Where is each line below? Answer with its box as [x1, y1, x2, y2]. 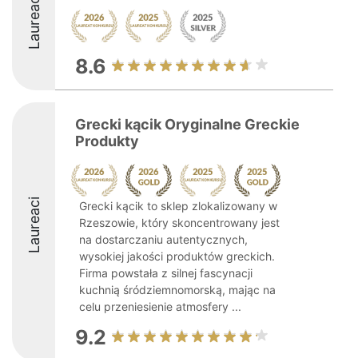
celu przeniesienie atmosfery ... [79, 300, 241, 313]
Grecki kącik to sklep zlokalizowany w [79, 199, 277, 213]
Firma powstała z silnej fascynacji [79, 266, 253, 280]
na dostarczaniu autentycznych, [79, 233, 248, 246]
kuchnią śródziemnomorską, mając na [79, 283, 276, 296]
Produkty [75, 133, 139, 149]
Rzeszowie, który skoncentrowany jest [79, 216, 280, 229]
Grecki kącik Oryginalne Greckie [75, 116, 300, 133]
